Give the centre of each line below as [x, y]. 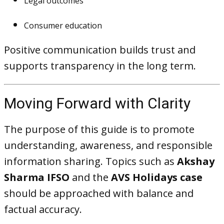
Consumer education [63, 25]
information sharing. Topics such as [90, 161]
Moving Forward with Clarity [97, 103]
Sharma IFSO [37, 177]
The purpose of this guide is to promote [99, 129]
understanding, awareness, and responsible [108, 145]
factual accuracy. [43, 209]
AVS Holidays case [157, 177]
